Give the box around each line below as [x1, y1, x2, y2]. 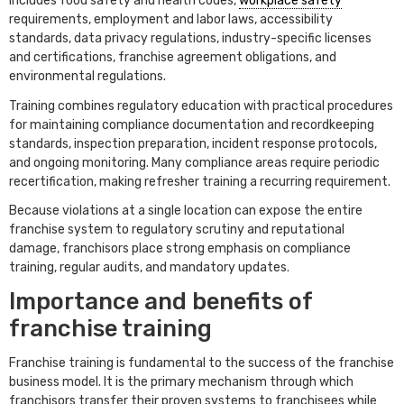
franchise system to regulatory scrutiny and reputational [9, 222, 344, 238]
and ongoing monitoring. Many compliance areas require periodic [9, 154, 380, 170]
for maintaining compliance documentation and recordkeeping [9, 116, 374, 133]
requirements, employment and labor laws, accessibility [9, 12, 333, 28]
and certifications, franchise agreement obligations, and [9, 50, 336, 66]
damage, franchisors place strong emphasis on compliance [9, 241, 351, 257]
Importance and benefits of [9, 287, 312, 315]
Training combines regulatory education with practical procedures [9, 97, 393, 114]
